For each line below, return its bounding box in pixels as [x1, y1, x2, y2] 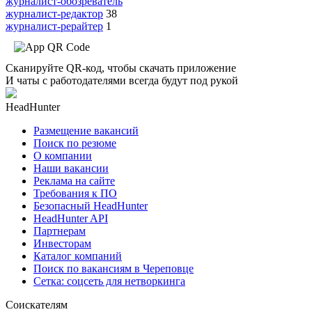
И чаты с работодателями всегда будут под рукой [6, 74, 238, 86]
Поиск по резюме [33, 136, 116, 149]
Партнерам [33, 224, 86, 237]
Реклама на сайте [33, 174, 115, 187]
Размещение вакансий [33, 124, 139, 136]
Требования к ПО [33, 187, 117, 199]
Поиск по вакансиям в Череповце [33, 262, 194, 274]
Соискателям [6, 298, 68, 311]
